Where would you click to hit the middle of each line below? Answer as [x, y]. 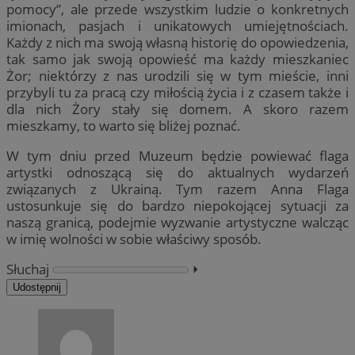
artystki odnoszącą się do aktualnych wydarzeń [177, 172]
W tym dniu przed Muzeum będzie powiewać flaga [177, 155]
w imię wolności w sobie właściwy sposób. [134, 239]
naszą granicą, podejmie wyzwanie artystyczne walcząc [177, 222]
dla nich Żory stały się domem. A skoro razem [177, 109]
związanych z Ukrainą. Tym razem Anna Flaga [177, 189]
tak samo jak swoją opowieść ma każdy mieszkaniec [177, 59]
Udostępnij [37, 287]
